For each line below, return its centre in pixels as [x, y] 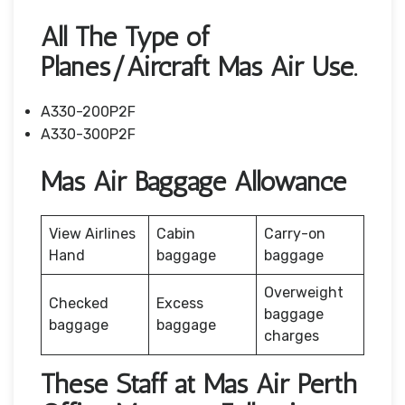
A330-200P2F [88, 111]
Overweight [304, 292]
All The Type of [125, 37]
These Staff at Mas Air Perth [198, 384]
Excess [180, 303]
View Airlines [92, 233]
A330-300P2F [88, 134]
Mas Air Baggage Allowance [193, 181]
